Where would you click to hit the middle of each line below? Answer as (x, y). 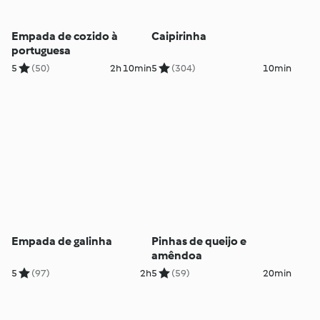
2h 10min (130, 69)
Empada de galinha (62, 241)
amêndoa (176, 255)
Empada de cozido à (65, 36)
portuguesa (41, 51)
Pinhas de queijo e (199, 241)
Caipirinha (179, 36)
